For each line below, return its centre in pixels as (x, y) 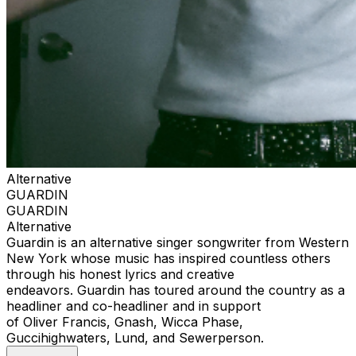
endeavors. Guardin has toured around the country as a (176, 290)
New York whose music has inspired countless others (168, 258)
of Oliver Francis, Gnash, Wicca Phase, (125, 321)
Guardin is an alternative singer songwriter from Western (178, 242)
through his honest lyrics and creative (120, 274)
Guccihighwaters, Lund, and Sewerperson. (135, 337)
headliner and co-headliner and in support (133, 306)
